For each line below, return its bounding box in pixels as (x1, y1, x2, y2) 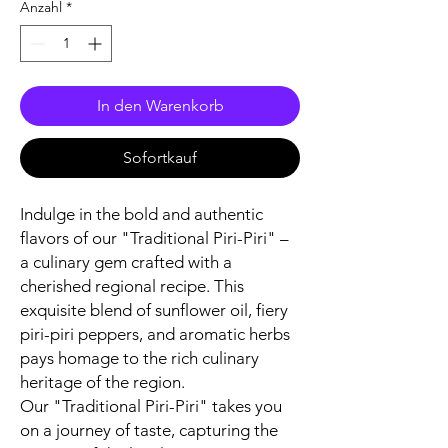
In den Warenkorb (96, 96, 224, 116)
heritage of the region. (20, 372, 185, 393)
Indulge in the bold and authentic (20, 204, 263, 225)
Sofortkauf (123, 148, 197, 168)
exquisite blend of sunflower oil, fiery (20, 300, 288, 321)
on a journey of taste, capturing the (20, 420, 278, 441)
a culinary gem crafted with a (20, 252, 232, 273)
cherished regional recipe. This (20, 276, 244, 297)
